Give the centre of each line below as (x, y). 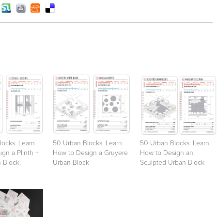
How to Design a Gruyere (90, 153)
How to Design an (167, 153)
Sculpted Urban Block (172, 163)
